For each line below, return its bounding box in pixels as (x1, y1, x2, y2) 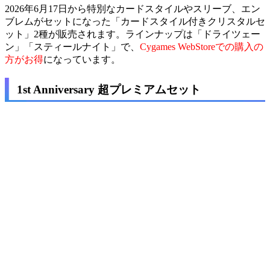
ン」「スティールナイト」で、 (5, 42, 140, 52)
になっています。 (43, 54, 121, 65)
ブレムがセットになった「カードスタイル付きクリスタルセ (5, 16, 265, 27)
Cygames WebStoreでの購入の (140, 42, 263, 52)
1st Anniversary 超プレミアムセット (17, 83, 201, 96)
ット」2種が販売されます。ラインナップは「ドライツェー (5, 29, 260, 40)
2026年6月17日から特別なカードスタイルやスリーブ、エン (5, 4, 260, 14)
